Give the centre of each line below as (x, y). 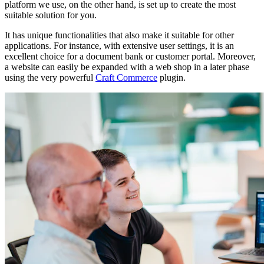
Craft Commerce (126, 77)
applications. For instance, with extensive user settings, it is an (119, 45)
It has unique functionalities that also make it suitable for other (119, 35)
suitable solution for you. (51, 15)
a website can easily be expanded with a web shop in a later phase (127, 67)
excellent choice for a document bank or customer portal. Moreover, (130, 56)
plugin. (171, 77)
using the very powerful (50, 77)
